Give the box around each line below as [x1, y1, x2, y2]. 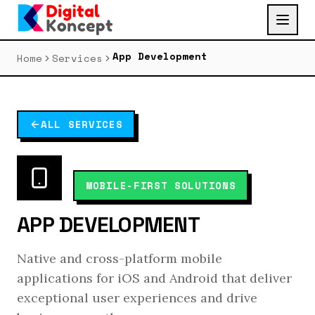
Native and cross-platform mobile [17, 250, 222, 266]
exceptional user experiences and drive [17, 290, 257, 306]
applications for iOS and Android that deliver [17, 270, 292, 286]
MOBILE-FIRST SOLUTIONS [86, 178, 236, 193]
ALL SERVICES [41, 117, 123, 131]
